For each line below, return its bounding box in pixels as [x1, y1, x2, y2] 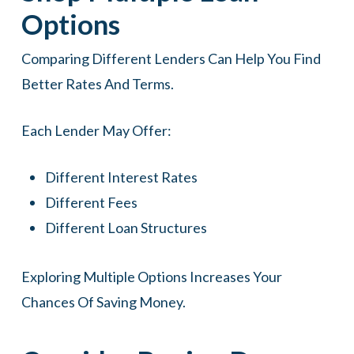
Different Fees [44, 194, 137, 211]
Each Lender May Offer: [21, 122, 171, 139]
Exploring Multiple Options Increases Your [21, 268, 282, 285]
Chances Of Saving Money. [21, 293, 186, 311]
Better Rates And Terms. [21, 75, 174, 92]
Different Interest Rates [44, 168, 198, 186]
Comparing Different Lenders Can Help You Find [21, 50, 321, 67]
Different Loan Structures [44, 219, 207, 236]
